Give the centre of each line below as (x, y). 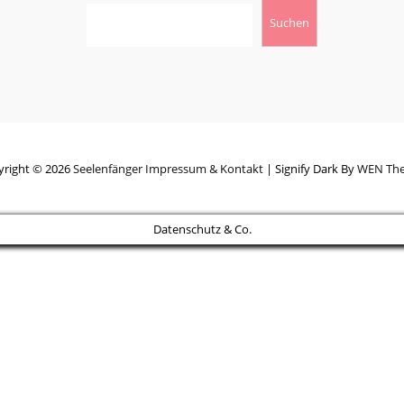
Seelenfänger (107, 169)
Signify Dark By (316, 169)
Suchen (289, 22)
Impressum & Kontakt (204, 169)
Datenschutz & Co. (202, 229)
